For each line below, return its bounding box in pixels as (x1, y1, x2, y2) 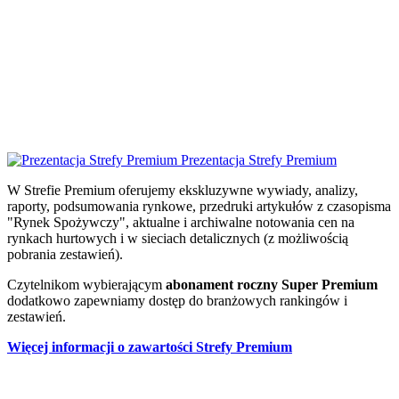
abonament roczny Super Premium (166, 276, 378, 292)
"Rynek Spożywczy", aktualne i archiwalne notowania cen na (7, 214, 354, 230)
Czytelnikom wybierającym (7, 276, 166, 292)
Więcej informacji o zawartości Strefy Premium (7, 338, 292, 354)
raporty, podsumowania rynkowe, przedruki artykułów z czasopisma (7, 198, 391, 214)
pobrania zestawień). (7, 246, 123, 262)
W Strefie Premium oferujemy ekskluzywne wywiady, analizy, (7, 182, 358, 198)
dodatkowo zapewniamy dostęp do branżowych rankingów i (7, 292, 347, 308)
